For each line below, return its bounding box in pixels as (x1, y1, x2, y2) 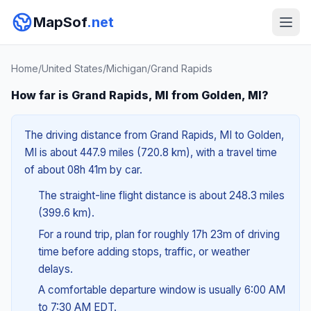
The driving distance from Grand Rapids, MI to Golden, (24, 128, 284, 142)
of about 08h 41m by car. (24, 163, 142, 176)
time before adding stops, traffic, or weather (37, 244, 250, 258)
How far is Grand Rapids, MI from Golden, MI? (11, 88, 269, 102)
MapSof (33, 14, 87, 31)
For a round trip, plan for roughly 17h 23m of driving (37, 227, 280, 241)
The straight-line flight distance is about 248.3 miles (37, 189, 285, 202)
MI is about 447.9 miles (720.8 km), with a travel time (24, 146, 277, 159)
